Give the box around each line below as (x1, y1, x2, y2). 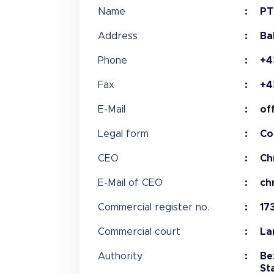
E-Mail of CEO (97, 178, 163, 188)
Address (97, 31, 138, 41)
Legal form (97, 129, 149, 139)
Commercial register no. (97, 202, 209, 212)
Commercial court (97, 227, 180, 237)
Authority (97, 251, 143, 261)
